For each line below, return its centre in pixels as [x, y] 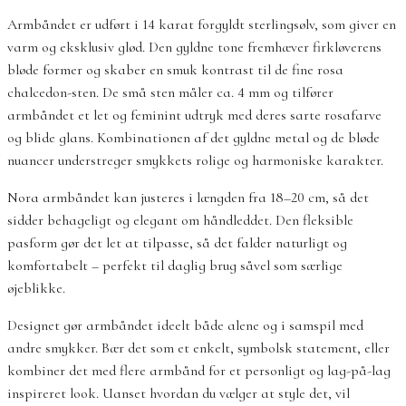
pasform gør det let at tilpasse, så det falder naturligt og [177, 242]
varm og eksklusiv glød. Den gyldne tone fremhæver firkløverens [194, 47]
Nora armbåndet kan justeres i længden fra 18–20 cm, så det [188, 197]
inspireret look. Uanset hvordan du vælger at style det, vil [179, 393]
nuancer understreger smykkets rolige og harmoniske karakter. [195, 160]
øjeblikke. [36, 288]
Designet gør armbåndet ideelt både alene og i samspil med [185, 325]
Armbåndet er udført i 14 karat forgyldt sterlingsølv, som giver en [202, 24]
